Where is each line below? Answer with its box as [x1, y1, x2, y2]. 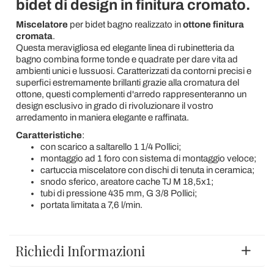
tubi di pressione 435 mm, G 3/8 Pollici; [40, 188, 197, 198]
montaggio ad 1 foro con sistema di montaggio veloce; [40, 154, 256, 163]
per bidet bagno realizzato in [69, 20, 183, 29]
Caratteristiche [15, 130, 82, 140]
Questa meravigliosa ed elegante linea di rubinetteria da [15, 43, 234, 53]
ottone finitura [182, 20, 244, 29]
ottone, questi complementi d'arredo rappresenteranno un [15, 89, 246, 99]
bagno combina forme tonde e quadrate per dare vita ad [15, 54, 238, 64]
